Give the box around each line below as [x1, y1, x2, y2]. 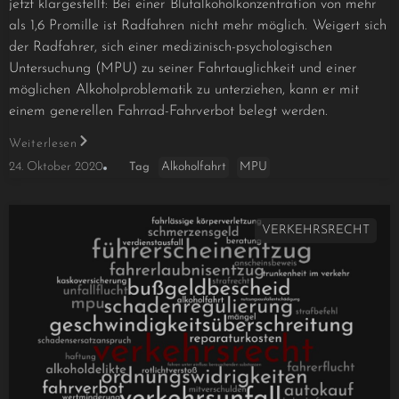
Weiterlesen [9, 137, 77, 151]
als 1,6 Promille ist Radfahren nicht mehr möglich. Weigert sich [9, 19, 387, 34]
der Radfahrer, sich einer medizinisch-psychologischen [9, 40, 332, 55]
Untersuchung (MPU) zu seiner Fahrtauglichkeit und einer [9, 61, 356, 77]
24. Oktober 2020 [9, 160, 103, 175]
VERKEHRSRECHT [262, 223, 370, 237]
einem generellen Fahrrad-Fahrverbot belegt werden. [9, 104, 329, 119]
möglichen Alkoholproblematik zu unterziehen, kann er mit [9, 83, 359, 98]
